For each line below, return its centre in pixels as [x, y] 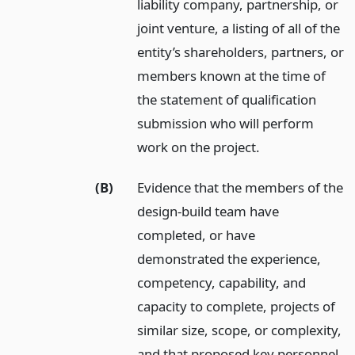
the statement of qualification [227, 99]
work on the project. [199, 147]
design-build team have [208, 211]
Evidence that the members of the [240, 187]
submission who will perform [226, 123]
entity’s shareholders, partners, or [241, 52]
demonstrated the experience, [229, 258]
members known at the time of [232, 75]
